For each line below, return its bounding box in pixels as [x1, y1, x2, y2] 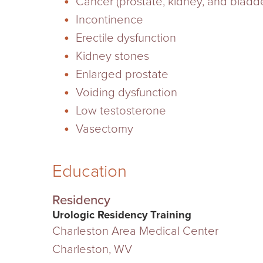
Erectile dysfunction [76, 31, 177, 46]
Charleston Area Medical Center [52, 223, 218, 238]
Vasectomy [76, 122, 134, 137]
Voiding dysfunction [76, 85, 178, 100]
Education [52, 161, 127, 182]
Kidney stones [76, 49, 150, 64]
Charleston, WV [52, 241, 132, 257]
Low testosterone [76, 103, 167, 119]
